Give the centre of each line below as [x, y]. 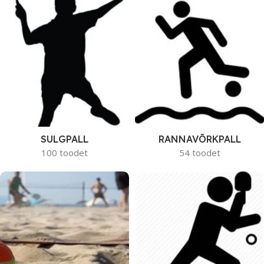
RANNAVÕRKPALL [199, 139]
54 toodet [199, 153]
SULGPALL [65, 139]
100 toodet [65, 153]
